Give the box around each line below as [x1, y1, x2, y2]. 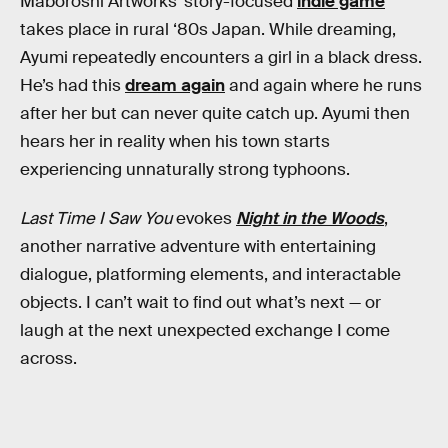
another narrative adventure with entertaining [20, 236, 376, 258]
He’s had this [20, 74, 125, 96]
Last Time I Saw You [20, 208, 172, 230]
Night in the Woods [236, 208, 384, 230]
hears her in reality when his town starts [20, 130, 330, 152]
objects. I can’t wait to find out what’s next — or [20, 292, 381, 314]
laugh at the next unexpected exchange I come [20, 320, 390, 342]
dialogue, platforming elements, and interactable [20, 264, 401, 286]
